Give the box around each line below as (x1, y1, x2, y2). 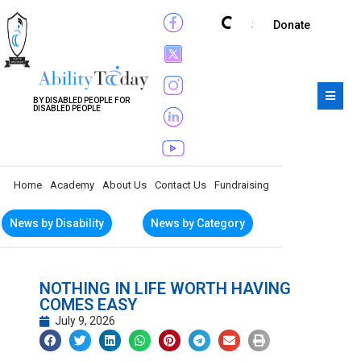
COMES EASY (39, 295, 137, 314)
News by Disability (10, 217, 104, 230)
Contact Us (154, 179, 206, 191)
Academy (49, 179, 94, 191)
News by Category (151, 217, 245, 230)
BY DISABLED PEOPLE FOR (33, 96, 131, 105)
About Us (102, 179, 147, 191)
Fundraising (214, 179, 269, 191)
